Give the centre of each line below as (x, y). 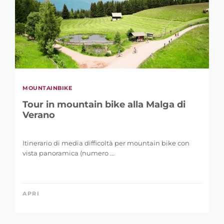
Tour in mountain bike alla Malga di (104, 104)
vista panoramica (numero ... (68, 153)
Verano (39, 115)
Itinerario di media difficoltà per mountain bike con (106, 143)
